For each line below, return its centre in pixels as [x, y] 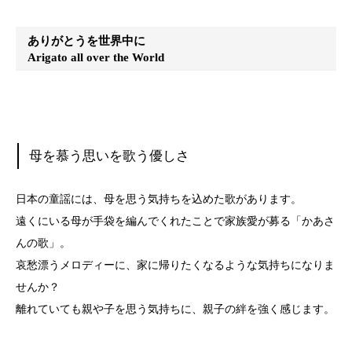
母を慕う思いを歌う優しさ [110, 156]
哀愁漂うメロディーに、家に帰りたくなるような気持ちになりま [175, 265]
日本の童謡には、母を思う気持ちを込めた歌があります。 [159, 199]
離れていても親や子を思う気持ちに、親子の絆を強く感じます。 [175, 309]
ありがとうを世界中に [87, 41]
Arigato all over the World [96, 57]
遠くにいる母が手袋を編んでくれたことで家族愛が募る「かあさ [175, 221]
